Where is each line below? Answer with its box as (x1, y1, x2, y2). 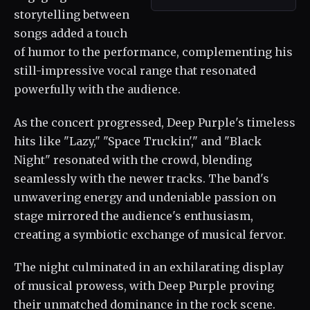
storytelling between (14, 7, 129, 21)
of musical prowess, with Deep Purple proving (14, 279, 274, 293)
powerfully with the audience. (14, 82, 181, 96)
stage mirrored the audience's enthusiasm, (14, 208, 253, 223)
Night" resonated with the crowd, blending (14, 152, 252, 167)
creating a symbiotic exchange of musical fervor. (14, 227, 286, 241)
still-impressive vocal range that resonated (14, 63, 256, 77)
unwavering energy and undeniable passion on (14, 190, 276, 204)
